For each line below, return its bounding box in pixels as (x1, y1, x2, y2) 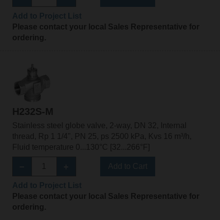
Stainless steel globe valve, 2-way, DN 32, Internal (12, 121, 187, 130)
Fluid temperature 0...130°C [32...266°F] (12, 142, 150, 151)
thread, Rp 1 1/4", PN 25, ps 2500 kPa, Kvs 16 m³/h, (12, 132, 192, 140)
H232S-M (12, 106, 54, 117)
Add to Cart (108, 162, 147, 170)
